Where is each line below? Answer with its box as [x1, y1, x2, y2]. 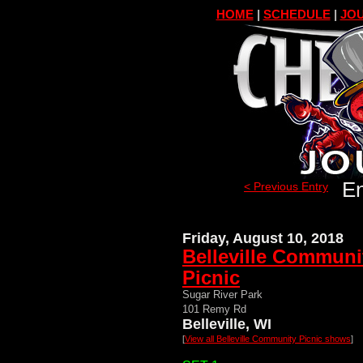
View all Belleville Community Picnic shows [185, 334, 351, 344]
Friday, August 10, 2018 [182, 230, 344, 246]
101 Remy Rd [182, 303, 246, 315]
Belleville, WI [182, 316, 271, 332]
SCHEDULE [263, 7, 331, 21]
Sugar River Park [182, 288, 263, 301]
